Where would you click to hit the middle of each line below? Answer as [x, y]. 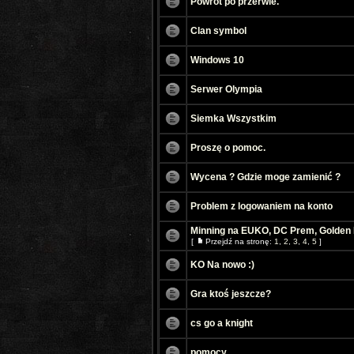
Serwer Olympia [226, 89]
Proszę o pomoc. [228, 148]
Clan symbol [218, 31]
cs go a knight [222, 323]
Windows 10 [217, 60]
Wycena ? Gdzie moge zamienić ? [265, 177]
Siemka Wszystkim [233, 119]
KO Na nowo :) [222, 265]
